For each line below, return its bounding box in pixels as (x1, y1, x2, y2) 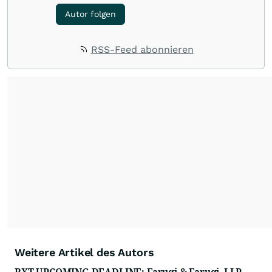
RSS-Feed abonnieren (90, 44, 194, 56)
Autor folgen (65, 9, 116, 19)
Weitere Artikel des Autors (15, 246, 154, 259)
